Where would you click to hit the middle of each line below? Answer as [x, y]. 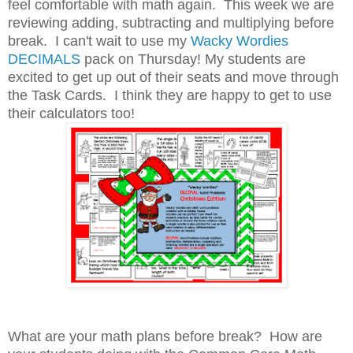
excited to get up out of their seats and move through [173, 77]
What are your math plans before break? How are [165, 336]
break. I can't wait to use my [99, 41]
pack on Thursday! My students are [193, 59]
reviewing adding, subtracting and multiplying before [171, 22]
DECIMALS [44, 59]
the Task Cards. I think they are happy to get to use [170, 95]
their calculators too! [71, 113]
